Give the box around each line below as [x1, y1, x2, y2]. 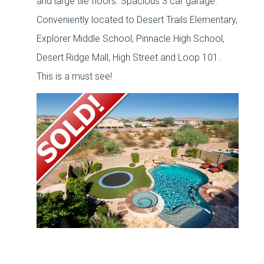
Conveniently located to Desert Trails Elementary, [37, 14, 238, 25]
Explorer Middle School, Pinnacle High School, [37, 33, 225, 44]
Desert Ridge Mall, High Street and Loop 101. [37, 52, 221, 63]
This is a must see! [37, 71, 113, 82]
